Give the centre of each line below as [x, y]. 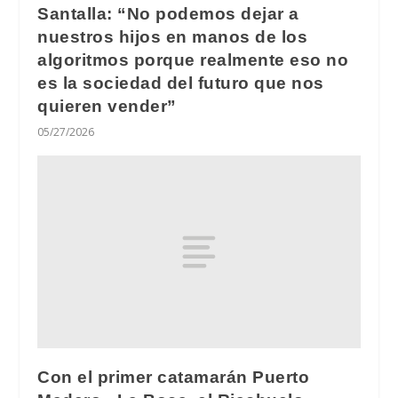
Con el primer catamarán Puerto [174, 378]
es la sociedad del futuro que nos [181, 83]
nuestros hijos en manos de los [173, 36]
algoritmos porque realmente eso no [193, 60]
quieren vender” [107, 106]
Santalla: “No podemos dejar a [168, 13]
